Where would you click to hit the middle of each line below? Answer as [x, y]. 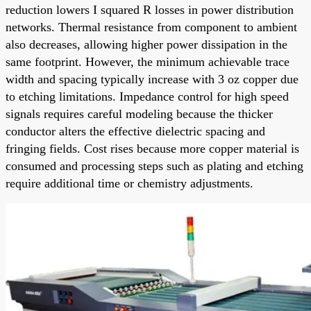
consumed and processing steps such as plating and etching [154, 166]
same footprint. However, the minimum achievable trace [148, 61]
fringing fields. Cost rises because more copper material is [152, 148]
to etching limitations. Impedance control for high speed [147, 96]
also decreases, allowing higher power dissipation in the [146, 44]
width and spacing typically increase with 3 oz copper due [152, 79]
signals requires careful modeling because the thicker [139, 114]
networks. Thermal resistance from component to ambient [151, 27]
